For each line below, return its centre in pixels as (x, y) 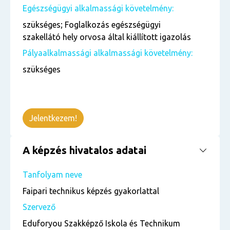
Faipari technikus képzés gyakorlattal (91, 191)
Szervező (39, 207)
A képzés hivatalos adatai (84, 150)
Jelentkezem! (53, 118)
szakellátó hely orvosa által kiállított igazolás (107, 37)
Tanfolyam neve (52, 175)
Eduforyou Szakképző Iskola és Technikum (101, 223)
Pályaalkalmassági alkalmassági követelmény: (108, 53)
